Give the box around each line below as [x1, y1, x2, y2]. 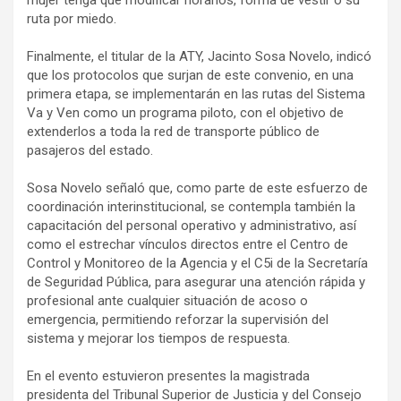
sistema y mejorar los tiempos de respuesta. [27, 330, 290, 347]
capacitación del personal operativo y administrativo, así [27, 218, 356, 235]
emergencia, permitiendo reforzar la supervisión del [27, 311, 328, 328]
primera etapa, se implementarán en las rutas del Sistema [27, 86, 365, 103]
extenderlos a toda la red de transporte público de [27, 124, 320, 141]
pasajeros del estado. [27, 142, 153, 159]
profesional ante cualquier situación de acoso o [27, 293, 308, 310]
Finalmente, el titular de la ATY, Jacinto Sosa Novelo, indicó [27, 48, 371, 65]
